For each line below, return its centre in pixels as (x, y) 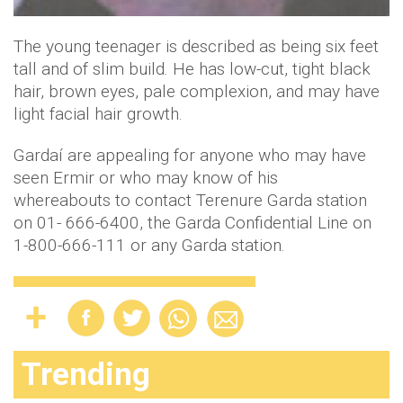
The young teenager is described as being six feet (196, 46)
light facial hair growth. (98, 113)
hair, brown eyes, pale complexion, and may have (197, 91)
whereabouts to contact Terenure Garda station (190, 200)
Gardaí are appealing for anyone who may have (190, 155)
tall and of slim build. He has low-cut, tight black (192, 68)
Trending (86, 374)
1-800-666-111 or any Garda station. (149, 245)
